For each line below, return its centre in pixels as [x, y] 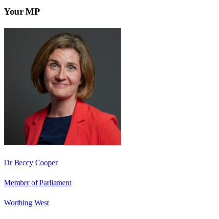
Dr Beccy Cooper [31, 162]
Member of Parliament [38, 182]
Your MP [22, 11]
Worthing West [26, 202]
